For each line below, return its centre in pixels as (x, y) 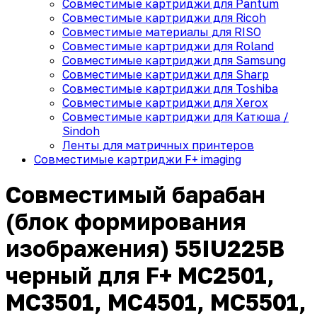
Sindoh (81, 131)
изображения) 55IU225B (145, 249)
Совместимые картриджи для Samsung (174, 60)
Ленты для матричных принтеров (158, 145)
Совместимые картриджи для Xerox (165, 103)
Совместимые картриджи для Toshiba (170, 88)
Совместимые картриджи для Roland (168, 46)
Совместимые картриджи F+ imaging (138, 159)
